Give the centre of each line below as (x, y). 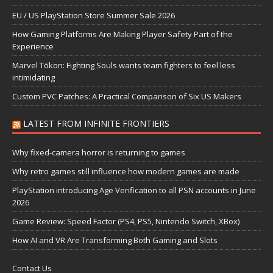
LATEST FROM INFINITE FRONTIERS (96, 124)
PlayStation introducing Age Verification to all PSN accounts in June (134, 190)
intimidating (34, 78)
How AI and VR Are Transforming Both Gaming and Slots (115, 240)
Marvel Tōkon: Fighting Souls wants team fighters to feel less (124, 66)
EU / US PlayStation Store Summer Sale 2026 (94, 16)
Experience (33, 47)
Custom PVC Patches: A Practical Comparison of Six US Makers (127, 97)
